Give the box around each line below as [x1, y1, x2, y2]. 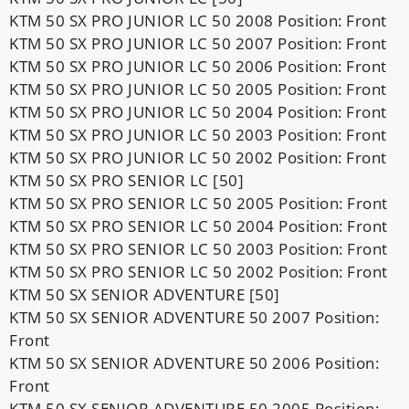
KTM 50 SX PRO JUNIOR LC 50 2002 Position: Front [9, 146, 387, 168]
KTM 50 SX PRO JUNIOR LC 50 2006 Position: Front [9, 55, 387, 77]
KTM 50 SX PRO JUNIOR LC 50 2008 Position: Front [9, 9, 387, 31]
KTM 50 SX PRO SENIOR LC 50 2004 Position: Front [9, 215, 388, 236]
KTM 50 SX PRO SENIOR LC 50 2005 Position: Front [9, 192, 388, 214]
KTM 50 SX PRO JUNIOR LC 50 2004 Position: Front [9, 100, 387, 122]
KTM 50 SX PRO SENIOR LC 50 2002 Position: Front [9, 260, 388, 282]
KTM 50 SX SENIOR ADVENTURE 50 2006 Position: [9, 351, 379, 373]
